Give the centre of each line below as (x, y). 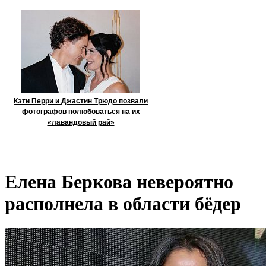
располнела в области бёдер (123, 204)
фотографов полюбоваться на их (81, 112)
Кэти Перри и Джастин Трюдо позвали (81, 101)
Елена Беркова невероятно (119, 182)
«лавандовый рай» (81, 122)
